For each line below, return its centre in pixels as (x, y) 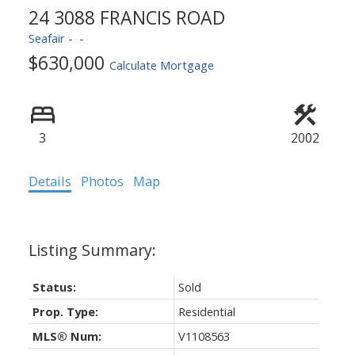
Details (50, 181)
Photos (102, 181)
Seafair (46, 38)
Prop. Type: (65, 311)
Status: (54, 286)
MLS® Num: (67, 336)
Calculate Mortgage (161, 65)
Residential (206, 311)
